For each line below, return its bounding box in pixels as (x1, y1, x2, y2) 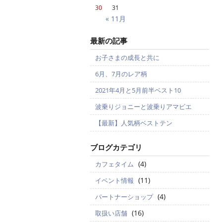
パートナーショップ (95, 192, 153, 201)
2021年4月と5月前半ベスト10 (95, 86, 181, 95)
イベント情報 (95, 176, 134, 185)
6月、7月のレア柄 (95, 69, 147, 78)
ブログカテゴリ (90, 142, 142, 152)
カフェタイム (95, 160, 134, 168)
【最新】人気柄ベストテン (95, 118, 172, 127)
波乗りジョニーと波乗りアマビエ (95, 102, 192, 111)
